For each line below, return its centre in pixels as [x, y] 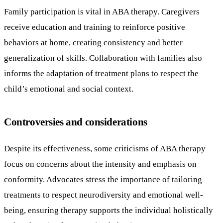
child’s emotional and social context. [69, 88]
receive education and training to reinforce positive [95, 27]
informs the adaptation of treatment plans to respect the [101, 73]
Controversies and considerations [76, 121]
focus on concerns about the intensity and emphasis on [100, 164]
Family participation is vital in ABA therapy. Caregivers [102, 11]
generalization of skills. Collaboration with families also [103, 57]
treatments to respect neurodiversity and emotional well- [104, 195]
